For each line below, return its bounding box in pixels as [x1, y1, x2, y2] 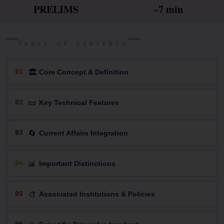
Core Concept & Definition [38, 67, 128, 76]
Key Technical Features [38, 98, 119, 106]
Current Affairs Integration [38, 128, 128, 137]
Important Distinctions [38, 159, 115, 167]
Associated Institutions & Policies [38, 189, 155, 198]
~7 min [153, 2, 183, 16]
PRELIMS [33, 2, 78, 16]
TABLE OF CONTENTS [18, 40, 128, 47]
